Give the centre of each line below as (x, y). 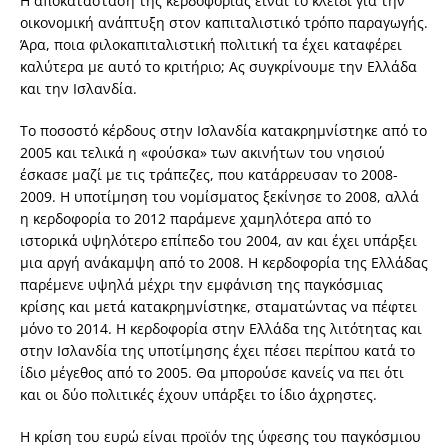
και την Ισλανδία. (78, 89)
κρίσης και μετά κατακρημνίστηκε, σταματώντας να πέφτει (218, 307)
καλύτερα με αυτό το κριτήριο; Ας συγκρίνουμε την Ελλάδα (218, 67)
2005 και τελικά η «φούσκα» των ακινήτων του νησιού (202, 153)
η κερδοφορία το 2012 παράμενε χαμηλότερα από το (195, 219)
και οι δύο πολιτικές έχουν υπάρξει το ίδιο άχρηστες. (198, 395)
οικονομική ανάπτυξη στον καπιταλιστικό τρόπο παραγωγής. (224, 23)
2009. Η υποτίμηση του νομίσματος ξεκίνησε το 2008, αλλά (219, 197)
